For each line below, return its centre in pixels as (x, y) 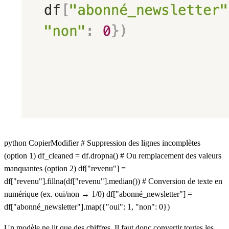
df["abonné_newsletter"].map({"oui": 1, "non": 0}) (87, 207)
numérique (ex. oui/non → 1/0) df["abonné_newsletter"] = (98, 194)
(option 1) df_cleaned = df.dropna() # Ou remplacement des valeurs (113, 155)
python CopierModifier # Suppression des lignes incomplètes (102, 143)
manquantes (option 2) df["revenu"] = (65, 168)
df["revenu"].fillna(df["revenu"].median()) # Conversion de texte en (113, 181)
